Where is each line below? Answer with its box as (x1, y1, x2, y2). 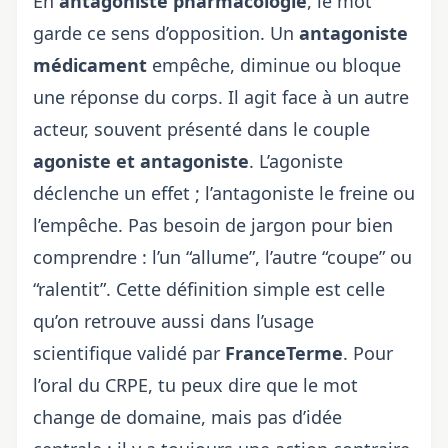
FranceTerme (225, 340, 343, 365)
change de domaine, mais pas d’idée (33, 404, 342, 429)
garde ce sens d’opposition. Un (33, 20, 299, 45)
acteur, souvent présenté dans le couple (33, 116, 370, 141)
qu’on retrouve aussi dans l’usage (33, 308, 314, 333)
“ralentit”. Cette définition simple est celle (33, 276, 385, 301)
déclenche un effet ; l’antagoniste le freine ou (33, 180, 415, 205)
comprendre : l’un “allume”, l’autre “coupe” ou (33, 244, 412, 269)
